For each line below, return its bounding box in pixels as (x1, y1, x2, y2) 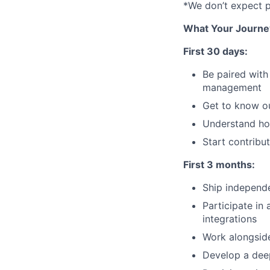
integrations (202, 213, 257, 225)
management (202, 81, 262, 93)
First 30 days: (183, 45, 248, 57)
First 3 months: (183, 159, 255, 171)
